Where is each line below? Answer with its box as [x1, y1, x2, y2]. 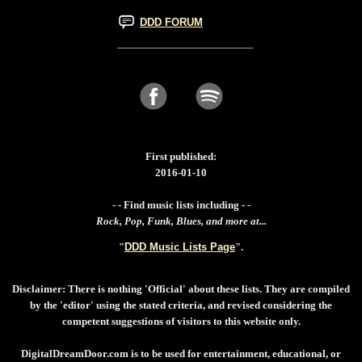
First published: [145, 149, 217, 162]
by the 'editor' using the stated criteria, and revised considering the [30, 298, 332, 311]
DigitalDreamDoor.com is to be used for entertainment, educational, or [21, 347, 341, 360]
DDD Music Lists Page [124, 240, 235, 253]
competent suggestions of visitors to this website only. [61, 314, 301, 327]
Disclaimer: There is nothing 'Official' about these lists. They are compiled [12, 282, 350, 295]
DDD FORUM [140, 15, 203, 28]
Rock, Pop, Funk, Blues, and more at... [95, 214, 267, 227]
